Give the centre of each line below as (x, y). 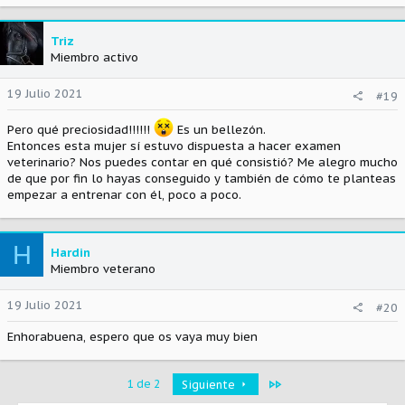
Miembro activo (94, 58)
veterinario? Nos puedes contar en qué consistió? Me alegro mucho (202, 163)
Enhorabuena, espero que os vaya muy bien (132, 337)
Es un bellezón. (220, 130)
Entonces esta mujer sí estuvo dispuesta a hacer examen (174, 146)
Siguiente (209, 385)
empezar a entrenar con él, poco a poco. (124, 195)
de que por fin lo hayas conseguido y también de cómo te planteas (202, 179)
